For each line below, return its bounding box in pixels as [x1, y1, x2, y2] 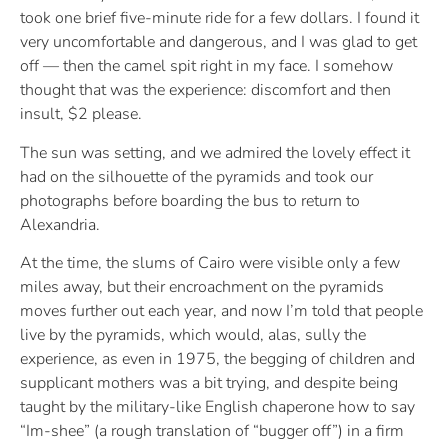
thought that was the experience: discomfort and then [20, 79, 391, 102]
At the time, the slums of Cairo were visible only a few [20, 252, 400, 275]
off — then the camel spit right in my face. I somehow [20, 55, 393, 78]
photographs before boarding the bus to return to [20, 189, 360, 212]
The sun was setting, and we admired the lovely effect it [20, 141, 410, 164]
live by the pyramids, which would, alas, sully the [20, 324, 366, 347]
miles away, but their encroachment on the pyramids [20, 276, 384, 299]
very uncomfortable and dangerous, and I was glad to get [20, 31, 417, 54]
